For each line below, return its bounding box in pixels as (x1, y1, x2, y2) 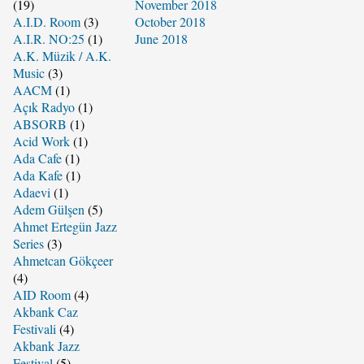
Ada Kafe (12, 166, 63, 184)
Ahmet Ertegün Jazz (12, 217, 117, 235)
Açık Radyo (12, 97, 75, 115)
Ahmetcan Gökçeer (12, 251, 113, 269)
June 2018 (134, 29, 188, 47)
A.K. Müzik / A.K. (12, 46, 111, 64)
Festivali (12, 319, 56, 337)
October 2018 (134, 12, 206, 30)
